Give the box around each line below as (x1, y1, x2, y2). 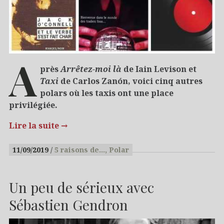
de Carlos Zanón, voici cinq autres (58, 75, 202, 86)
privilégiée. (9, 99, 57, 110)
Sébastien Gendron (9, 195, 128, 214)
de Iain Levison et (121, 63, 196, 74)
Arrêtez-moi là (60, 63, 121, 74)
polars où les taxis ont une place (39, 87, 173, 98)
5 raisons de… (54, 144, 105, 154)
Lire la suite (9, 119, 61, 131)
